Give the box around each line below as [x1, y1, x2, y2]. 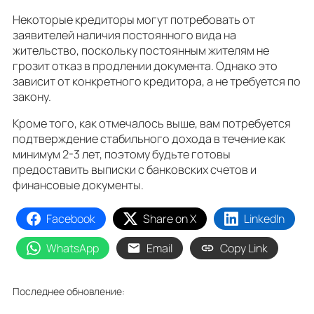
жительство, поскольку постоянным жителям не [13, 42, 269, 58]
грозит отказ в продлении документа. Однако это [13, 57, 278, 74]
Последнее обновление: [13, 284, 125, 298]
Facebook [46, 211, 95, 227]
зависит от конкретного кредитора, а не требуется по [13, 73, 301, 89]
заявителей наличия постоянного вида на [13, 27, 236, 43]
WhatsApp [46, 240, 99, 257]
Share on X [143, 211, 196, 227]
